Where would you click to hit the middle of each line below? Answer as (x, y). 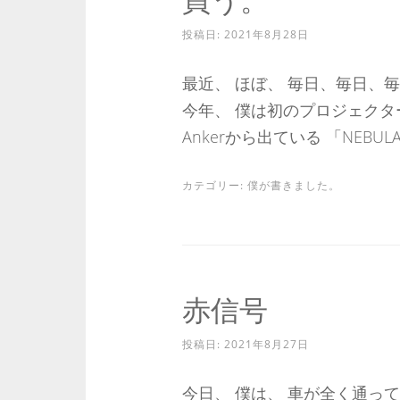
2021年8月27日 (266, 344)
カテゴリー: (214, 185)
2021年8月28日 (266, 34)
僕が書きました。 (293, 185)
